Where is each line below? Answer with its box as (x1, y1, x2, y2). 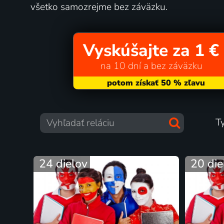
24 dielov (39, 155, 88, 171)
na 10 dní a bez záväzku (100, 59, 202, 73)
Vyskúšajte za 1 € (83, 39, 219, 62)
